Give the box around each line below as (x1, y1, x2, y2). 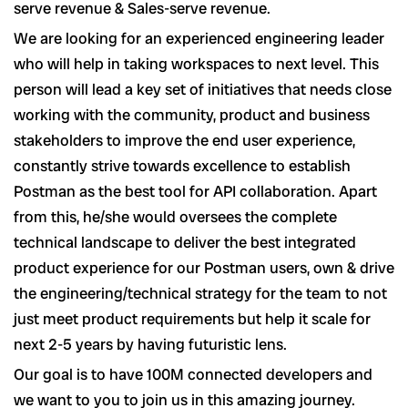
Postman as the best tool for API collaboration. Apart (14, 181, 377, 202)
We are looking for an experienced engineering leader (14, 28, 384, 49)
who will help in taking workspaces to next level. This (14, 54, 379, 75)
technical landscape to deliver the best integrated (14, 232, 356, 253)
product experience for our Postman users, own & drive (14, 258, 394, 279)
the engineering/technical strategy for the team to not (14, 283, 387, 304)
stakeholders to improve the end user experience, (14, 130, 355, 151)
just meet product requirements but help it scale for (14, 309, 371, 330)
